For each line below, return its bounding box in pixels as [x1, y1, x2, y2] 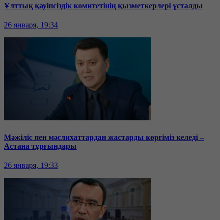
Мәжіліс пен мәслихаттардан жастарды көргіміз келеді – [4, 133, 204, 141]
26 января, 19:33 [4, 161, 58, 169]
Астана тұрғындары [4, 141, 77, 150]
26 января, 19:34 [4, 21, 58, 29]
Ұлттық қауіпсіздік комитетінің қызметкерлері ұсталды [4, 1, 203, 10]
